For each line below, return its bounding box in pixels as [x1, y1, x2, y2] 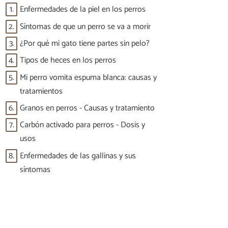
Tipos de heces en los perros [20, 53, 116, 68]
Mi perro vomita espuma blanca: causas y [20, 70, 157, 84]
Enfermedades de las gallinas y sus [20, 149, 136, 163]
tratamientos [20, 84, 63, 98]
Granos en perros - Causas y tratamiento [20, 101, 155, 116]
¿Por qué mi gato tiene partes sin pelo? [20, 36, 150, 50]
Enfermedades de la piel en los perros [20, 3, 146, 17]
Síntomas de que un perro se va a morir [20, 19, 151, 34]
